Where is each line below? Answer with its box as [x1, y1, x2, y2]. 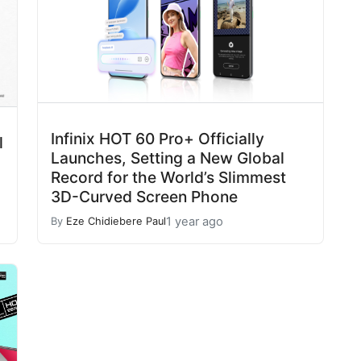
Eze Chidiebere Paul [66, 215, 166, 227]
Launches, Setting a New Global [51, 147, 284, 168]
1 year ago [166, 214, 223, 229]
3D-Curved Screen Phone [51, 186, 238, 206]
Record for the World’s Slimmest [51, 167, 286, 187]
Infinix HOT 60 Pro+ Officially [51, 128, 264, 148]
